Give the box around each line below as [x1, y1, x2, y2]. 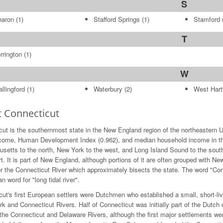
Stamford [193, 14, 220, 24]
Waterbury [93, 84, 122, 94]
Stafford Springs [93, 14, 140, 24]
